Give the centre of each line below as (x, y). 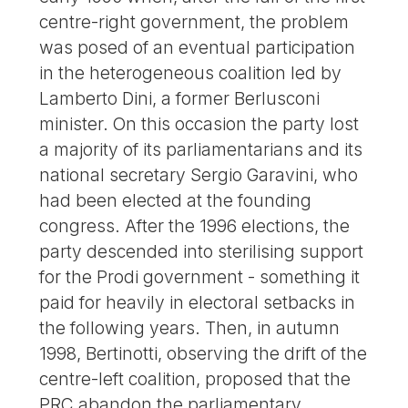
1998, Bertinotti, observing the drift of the (204, 354)
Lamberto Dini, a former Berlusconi (180, 99)
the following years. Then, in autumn (190, 328)
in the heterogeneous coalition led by (191, 73)
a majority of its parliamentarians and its (201, 150)
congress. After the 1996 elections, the (195, 226)
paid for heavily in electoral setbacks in (198, 303)
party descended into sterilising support (202, 252)
